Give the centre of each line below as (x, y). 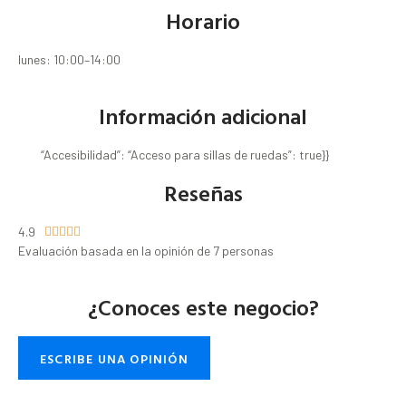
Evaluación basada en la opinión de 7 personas (146, 251)
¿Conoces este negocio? (203, 308)
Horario (203, 21)
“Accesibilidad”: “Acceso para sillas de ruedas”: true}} (185, 155)
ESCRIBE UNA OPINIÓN (114, 359)
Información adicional (203, 116)
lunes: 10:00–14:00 (69, 60)
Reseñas (203, 193)
